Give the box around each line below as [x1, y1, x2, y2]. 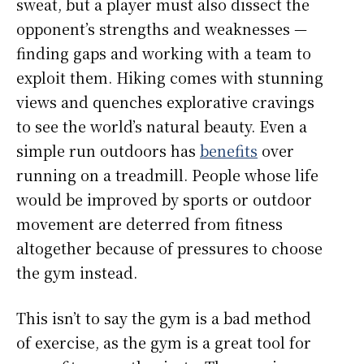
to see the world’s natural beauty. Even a [16, 115, 307, 137]
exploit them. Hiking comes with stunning [16, 67, 323, 89]
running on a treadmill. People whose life [16, 164, 318, 186]
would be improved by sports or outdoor [16, 188, 312, 210]
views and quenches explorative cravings [16, 91, 314, 113]
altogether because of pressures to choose [16, 237, 323, 259]
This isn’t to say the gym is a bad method [16, 307, 311, 329]
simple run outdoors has [16, 140, 200, 162]
